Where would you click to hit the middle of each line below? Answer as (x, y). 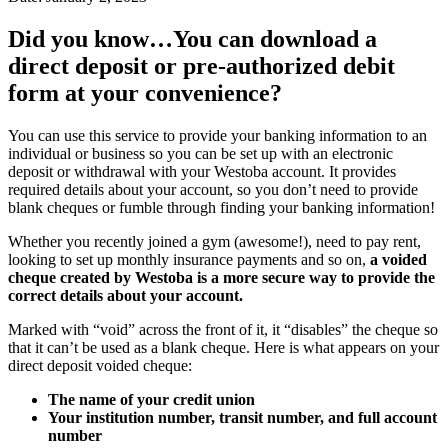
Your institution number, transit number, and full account (242, 417)
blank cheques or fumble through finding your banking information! (221, 207)
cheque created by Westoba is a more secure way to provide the (221, 277)
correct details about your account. (125, 295)
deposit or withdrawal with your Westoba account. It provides (202, 171)
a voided (398, 259)
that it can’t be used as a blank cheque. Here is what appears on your (223, 347)
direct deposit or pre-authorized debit (201, 65)
